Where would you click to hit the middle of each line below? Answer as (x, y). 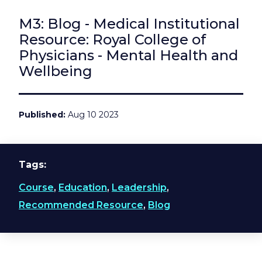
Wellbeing (57, 71)
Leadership (139, 187)
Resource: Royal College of (112, 39)
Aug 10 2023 (92, 114)
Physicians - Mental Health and (128, 55)
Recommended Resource (81, 205)
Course (36, 187)
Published (41, 114)
